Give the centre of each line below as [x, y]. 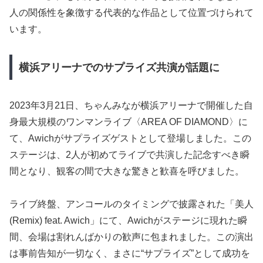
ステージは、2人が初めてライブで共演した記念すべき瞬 [129, 154]
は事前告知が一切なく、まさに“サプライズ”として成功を [130, 254]
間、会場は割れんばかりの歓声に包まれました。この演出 [131, 237]
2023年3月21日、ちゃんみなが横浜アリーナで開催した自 [131, 105]
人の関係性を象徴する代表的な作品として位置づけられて [131, 13]
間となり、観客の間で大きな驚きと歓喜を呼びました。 [127, 171]
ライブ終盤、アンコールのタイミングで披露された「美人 [131, 204]
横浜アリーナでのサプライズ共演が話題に [119, 67]
